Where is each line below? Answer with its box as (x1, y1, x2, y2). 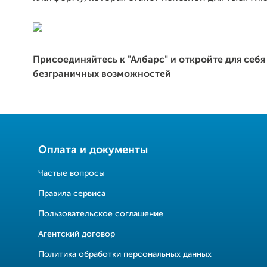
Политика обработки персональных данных (38, 250, 212, 259)
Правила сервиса (38, 189, 105, 198)
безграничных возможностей (33, 69, 171, 79)
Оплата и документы (38, 144, 148, 156)
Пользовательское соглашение (38, 209, 163, 218)
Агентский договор (38, 229, 115, 238)
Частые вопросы (38, 169, 105, 178)
